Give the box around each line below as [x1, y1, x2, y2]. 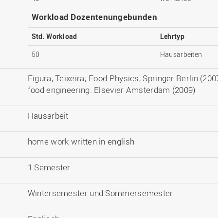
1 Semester [27, 162, 71, 173]
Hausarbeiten [160, 50, 202, 59]
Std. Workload [31, 32, 77, 41]
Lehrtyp [160, 32, 184, 41]
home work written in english [27, 136, 135, 147]
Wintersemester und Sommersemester [27, 187, 173, 199]
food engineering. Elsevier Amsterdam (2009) [27, 84, 196, 96]
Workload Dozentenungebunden [31, 11, 157, 23]
